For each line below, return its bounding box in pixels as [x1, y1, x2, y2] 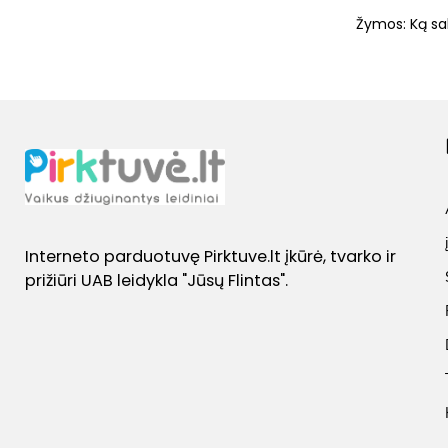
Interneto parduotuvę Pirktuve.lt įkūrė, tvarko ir [25, 245, 396, 269]
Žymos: [356, 13, 410, 34]
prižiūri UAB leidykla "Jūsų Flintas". [25, 269, 288, 293]
